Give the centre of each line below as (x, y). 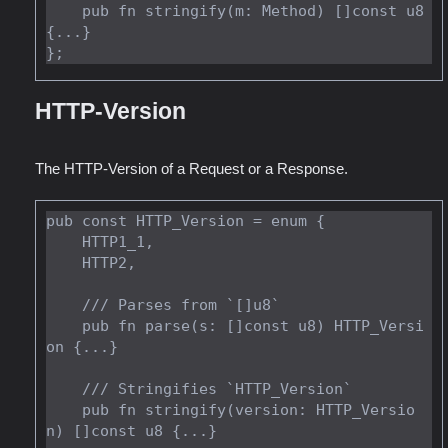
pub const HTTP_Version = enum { (185, 221)
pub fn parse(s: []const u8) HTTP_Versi (64, 326)
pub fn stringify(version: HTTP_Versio (64, 410)
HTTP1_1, (64, 242)
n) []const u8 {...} (131, 431)
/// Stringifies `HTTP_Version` (64, 389)
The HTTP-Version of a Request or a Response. (191, 169)
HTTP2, (64, 263)
